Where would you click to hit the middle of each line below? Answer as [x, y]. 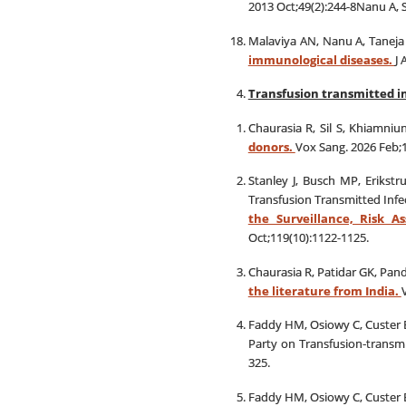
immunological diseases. [321, 59]
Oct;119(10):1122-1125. [308, 237]
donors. [271, 146]
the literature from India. [324, 290]
